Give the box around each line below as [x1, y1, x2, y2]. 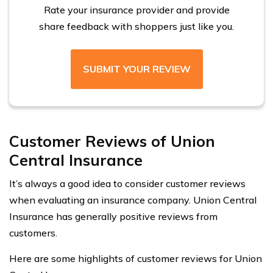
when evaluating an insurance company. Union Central [9, 194, 257, 207]
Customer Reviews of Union [9, 132, 215, 151]
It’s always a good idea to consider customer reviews [9, 177, 246, 190]
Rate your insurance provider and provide [43, 4, 230, 16]
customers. [9, 227, 57, 239]
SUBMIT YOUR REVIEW [82, 63, 191, 76]
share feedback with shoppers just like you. [39, 20, 234, 33]
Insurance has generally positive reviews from [9, 210, 218, 223]
